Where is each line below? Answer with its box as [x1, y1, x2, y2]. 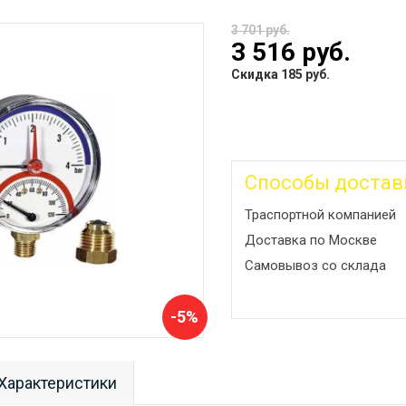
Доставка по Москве [244, 231, 377, 248]
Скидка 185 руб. [230, 66, 330, 82]
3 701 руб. [230, 22, 290, 37]
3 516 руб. [230, 36, 351, 67]
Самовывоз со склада [244, 256, 386, 274]
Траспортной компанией [244, 206, 396, 223]
